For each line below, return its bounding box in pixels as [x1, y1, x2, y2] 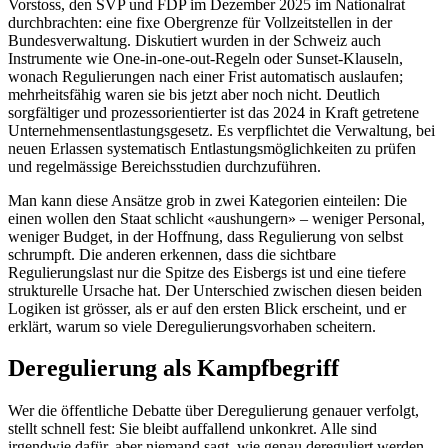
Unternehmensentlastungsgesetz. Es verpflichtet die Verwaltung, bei [8, 121, 435, 139]
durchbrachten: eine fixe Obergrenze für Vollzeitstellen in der [8, 13, 392, 31]
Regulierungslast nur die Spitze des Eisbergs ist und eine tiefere [8, 263, 406, 281]
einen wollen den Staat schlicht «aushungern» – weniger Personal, [8, 209, 425, 227]
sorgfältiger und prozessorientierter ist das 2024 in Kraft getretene [8, 103, 419, 121]
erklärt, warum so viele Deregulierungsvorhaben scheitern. [8, 317, 376, 335]
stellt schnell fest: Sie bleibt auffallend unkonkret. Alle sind [8, 420, 377, 438]
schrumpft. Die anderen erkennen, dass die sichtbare [8, 245, 336, 263]
